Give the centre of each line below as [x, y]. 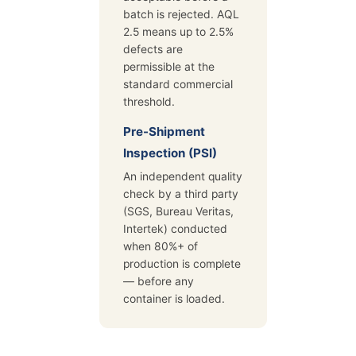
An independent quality [183, 177]
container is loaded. [174, 299]
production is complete [182, 264]
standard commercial [178, 85]
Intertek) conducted [175, 229]
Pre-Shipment [164, 132]
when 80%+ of [161, 247]
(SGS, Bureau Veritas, [178, 212]
